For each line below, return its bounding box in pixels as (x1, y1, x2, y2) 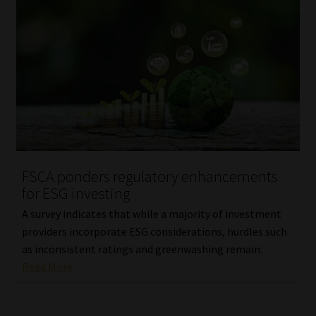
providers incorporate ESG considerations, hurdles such (21, 224, 287, 238)
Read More (21, 259, 73, 274)
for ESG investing (21, 183, 130, 204)
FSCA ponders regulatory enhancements (21, 166, 278, 187)
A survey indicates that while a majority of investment (21, 206, 281, 221)
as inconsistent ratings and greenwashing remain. (21, 241, 262, 256)
